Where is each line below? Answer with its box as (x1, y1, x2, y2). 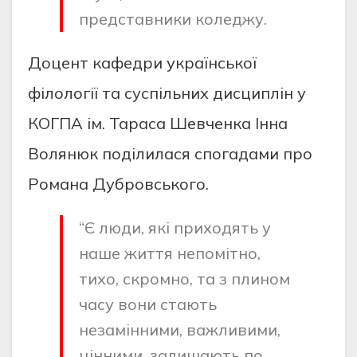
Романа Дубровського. (28, 174, 209, 194)
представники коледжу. (79, 9, 267, 29)
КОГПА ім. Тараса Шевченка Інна (28, 113, 288, 134)
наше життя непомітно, (79, 243, 261, 264)
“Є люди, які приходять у (79, 218, 271, 238)
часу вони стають (79, 294, 217, 315)
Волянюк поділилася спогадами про (28, 143, 312, 164)
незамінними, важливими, (79, 320, 280, 340)
